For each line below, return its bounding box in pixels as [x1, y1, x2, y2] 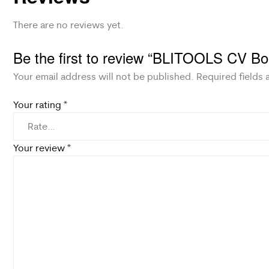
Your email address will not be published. [13, 70, 194, 82]
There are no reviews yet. [13, 18, 124, 31]
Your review [13, 142, 67, 154]
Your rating [13, 98, 64, 111]
